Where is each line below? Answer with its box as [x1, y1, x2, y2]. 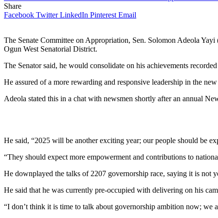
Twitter [36, 10, 58, 19]
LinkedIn [60, 10, 88, 19]
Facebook [4, 10, 34, 19]
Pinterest [90, 10, 116, 19]
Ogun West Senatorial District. [4, 44, 97, 53]
